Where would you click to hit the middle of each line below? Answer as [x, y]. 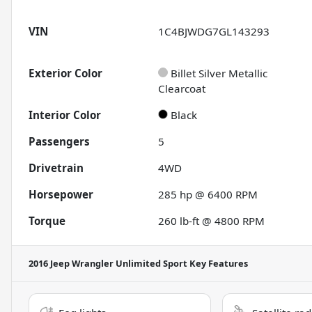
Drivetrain [56, 168]
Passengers [59, 142]
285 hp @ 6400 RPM [208, 195]
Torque [47, 221]
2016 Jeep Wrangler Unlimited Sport [108, 264]
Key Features [218, 264]
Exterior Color [65, 73]
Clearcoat [182, 89]
